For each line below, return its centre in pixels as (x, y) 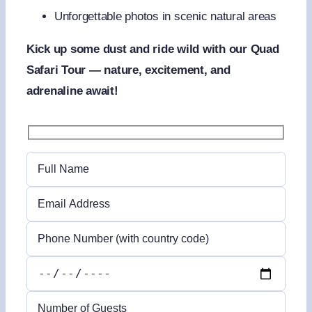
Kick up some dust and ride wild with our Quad (153, 49)
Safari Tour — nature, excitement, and (128, 70)
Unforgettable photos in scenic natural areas (165, 17)
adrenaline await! (72, 91)
